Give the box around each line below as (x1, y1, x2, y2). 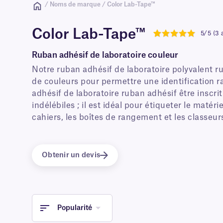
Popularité (57, 204, 92, 212)
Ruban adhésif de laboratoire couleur (32, 51, 179, 59)
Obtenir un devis (42, 152, 100, 159)
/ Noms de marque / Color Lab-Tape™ (45, 1, 155, 7)
